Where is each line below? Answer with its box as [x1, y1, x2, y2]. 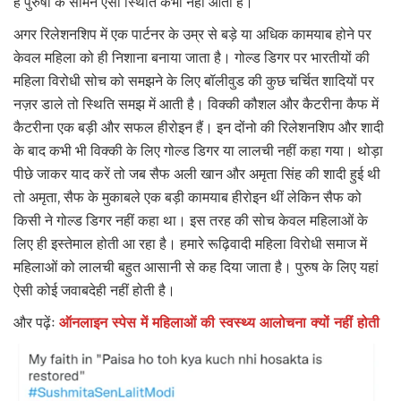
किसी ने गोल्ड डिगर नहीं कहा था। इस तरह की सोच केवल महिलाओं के [13, 211, 368, 229]
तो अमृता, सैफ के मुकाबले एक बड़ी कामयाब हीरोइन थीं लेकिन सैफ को [13, 188, 362, 206]
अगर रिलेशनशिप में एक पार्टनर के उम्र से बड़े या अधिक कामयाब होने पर [13, 25, 371, 43]
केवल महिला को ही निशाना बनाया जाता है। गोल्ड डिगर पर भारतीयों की [13, 48, 370, 66]
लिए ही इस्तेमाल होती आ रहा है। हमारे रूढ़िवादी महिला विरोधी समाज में [13, 235, 367, 252]
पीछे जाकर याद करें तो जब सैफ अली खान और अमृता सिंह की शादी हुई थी [13, 165, 380, 183]
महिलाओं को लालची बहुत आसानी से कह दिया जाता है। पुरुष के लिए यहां [13, 258, 379, 276]
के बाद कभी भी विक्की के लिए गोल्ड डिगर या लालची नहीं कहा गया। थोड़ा [13, 141, 383, 159]
